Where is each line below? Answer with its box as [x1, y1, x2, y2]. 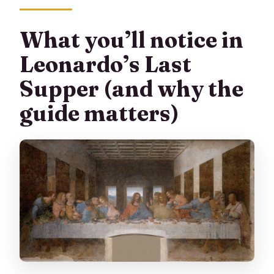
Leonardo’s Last [20, 50, 192, 78]
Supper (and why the [20, 75, 244, 102]
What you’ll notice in [20, 26, 244, 53]
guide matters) [20, 99, 180, 127]
